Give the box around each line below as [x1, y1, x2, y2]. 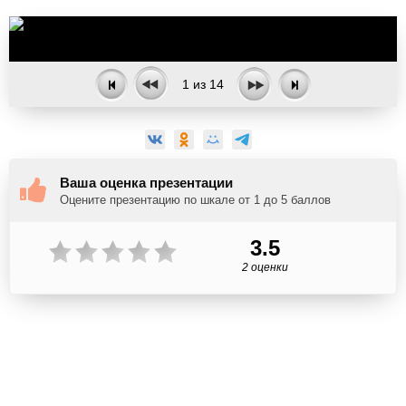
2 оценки [241, 261, 288, 274]
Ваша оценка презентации [60, 175, 233, 190]
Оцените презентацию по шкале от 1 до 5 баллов [60, 193, 331, 207]
